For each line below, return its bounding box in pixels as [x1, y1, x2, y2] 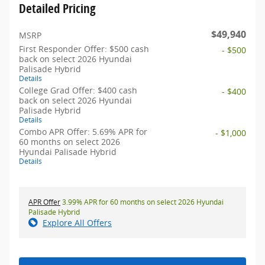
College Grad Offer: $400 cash [19, 85, 137, 96]
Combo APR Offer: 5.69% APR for [19, 126, 147, 138]
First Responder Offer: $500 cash [19, 43, 149, 55]
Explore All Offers [43, 217, 112, 229]
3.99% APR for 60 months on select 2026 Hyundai [60, 197, 224, 208]
